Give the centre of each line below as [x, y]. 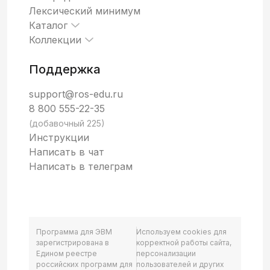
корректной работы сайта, [184, 242]
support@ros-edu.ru [76, 94]
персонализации [166, 253]
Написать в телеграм [81, 166]
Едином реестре [67, 253]
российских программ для [84, 264]
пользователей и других [181, 264]
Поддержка [65, 69]
